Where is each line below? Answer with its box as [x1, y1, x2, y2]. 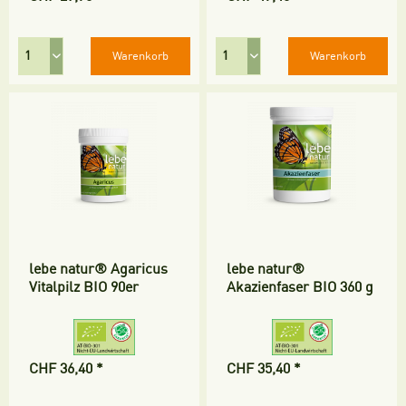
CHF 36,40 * [29, 360, 104, 377]
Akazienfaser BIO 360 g [227, 278, 374, 295]
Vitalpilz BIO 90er [29, 278, 140, 295]
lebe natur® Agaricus [29, 260, 169, 277]
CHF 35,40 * [227, 360, 302, 377]
